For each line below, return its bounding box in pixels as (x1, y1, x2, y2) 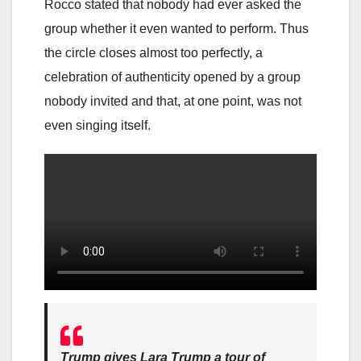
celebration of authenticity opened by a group (44, 69, 301, 84)
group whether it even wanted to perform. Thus (44, 21, 309, 35)
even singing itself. (44, 118, 151, 132)
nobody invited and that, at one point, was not (44, 93, 301, 108)
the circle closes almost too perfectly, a (44, 45, 263, 60)
